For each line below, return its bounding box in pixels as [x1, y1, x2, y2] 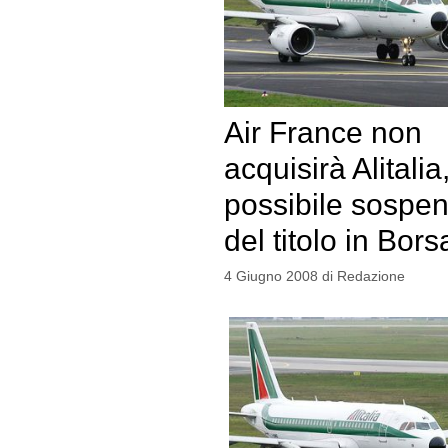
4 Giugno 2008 [223, 267, 318, 284]
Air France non [223, 115, 422, 149]
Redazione [336, 267, 405, 284]
